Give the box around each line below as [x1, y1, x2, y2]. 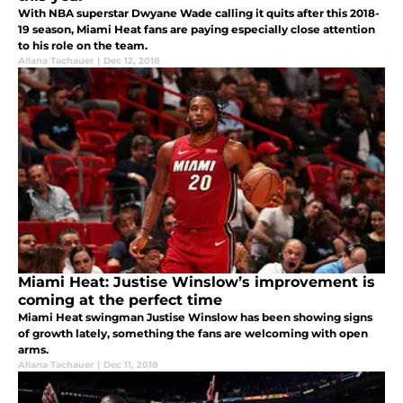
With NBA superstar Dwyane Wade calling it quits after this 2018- [18, 6, 380, 21]
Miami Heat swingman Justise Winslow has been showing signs [18, 310, 372, 325]
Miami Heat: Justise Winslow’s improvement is [18, 273, 375, 291]
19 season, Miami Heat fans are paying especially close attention [18, 22, 375, 37]
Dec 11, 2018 [103, 359, 158, 372]
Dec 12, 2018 [103, 55, 160, 67]
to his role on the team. [18, 39, 148, 53]
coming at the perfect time [18, 291, 222, 309]
